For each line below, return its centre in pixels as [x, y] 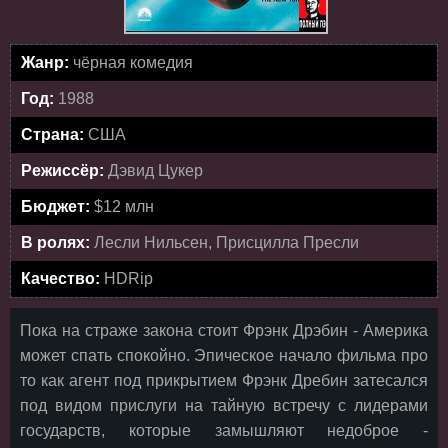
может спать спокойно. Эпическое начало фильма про [224, 355]
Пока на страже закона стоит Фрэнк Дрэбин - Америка [224, 330]
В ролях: [57, 242]
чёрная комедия [133, 62]
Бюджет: [57, 206]
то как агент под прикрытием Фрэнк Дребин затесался [224, 380]
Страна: [54, 134]
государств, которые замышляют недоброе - [224, 430]
